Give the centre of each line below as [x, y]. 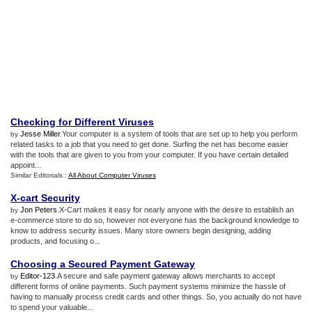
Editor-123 [38, 276]
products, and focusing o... [55, 241]
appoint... [26, 165]
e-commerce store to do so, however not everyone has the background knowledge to [155, 220]
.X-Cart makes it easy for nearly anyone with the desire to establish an [175, 210]
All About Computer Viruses [112, 175]
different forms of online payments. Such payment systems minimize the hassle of [148, 286]
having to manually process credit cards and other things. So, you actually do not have [156, 297]
